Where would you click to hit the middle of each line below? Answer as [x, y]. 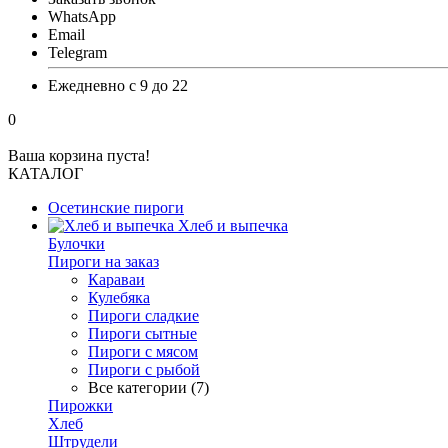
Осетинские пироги [116, 207]
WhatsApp [82, 16]
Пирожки [80, 405]
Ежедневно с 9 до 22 [118, 85]
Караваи [116, 279]
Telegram [77, 52]
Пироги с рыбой [144, 369]
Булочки [76, 243]
